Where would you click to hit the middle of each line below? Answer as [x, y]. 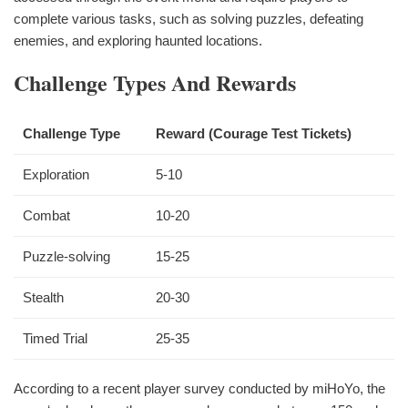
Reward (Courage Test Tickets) [254, 134]
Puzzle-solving [66, 257]
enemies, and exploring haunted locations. [138, 41]
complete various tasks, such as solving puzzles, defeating [189, 19]
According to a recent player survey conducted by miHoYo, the [199, 389]
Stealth [43, 298]
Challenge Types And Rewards [155, 83]
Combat [46, 216]
